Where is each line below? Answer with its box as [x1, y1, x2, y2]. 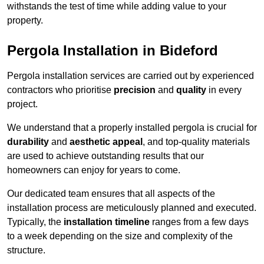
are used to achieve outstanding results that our [7, 151, 204, 161]
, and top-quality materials [143, 137, 250, 147]
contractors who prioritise [7, 85, 114, 95]
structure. [7, 245, 45, 256]
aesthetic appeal [70, 137, 143, 147]
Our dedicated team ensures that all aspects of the [7, 189, 215, 199]
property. [7, 15, 43, 26]
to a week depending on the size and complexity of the [7, 231, 233, 242]
